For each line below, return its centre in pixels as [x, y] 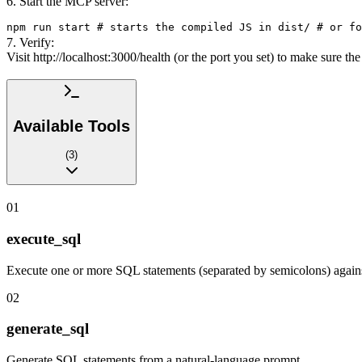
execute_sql [44, 238]
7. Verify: [30, 42]
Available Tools [72, 126]
